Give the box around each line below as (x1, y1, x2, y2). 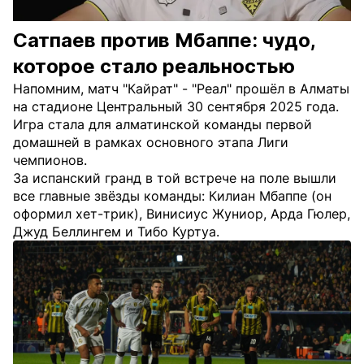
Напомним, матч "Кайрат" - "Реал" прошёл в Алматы (13, 80, 349, 97)
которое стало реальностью (13, 54, 295, 78)
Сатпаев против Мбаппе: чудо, (13, 28, 315, 52)
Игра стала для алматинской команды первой (13, 116, 312, 132)
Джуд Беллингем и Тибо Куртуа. (13, 223, 219, 240)
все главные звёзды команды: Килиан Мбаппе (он (13, 188, 331, 204)
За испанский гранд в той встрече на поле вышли (13, 170, 336, 186)
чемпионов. (13, 152, 87, 168)
